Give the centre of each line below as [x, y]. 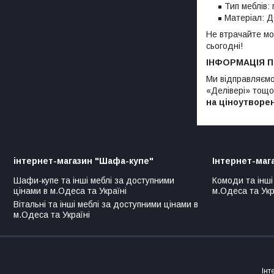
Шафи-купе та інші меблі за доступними [94, 181]
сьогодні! [224, 46]
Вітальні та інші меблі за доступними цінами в [106, 205]
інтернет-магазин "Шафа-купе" [83, 161]
